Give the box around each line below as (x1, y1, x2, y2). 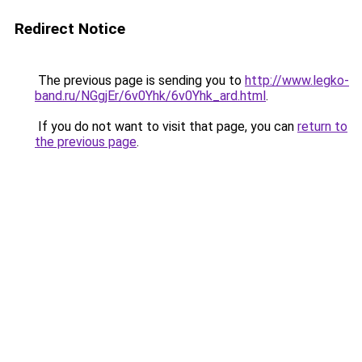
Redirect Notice (15, 19, 125, 38)
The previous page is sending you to (35, 73, 245, 88)
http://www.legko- (245, 73, 349, 88)
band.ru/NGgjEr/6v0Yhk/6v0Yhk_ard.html (35, 88, 266, 103)
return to (297, 119, 347, 134)
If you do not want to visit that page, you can (35, 119, 297, 134)
